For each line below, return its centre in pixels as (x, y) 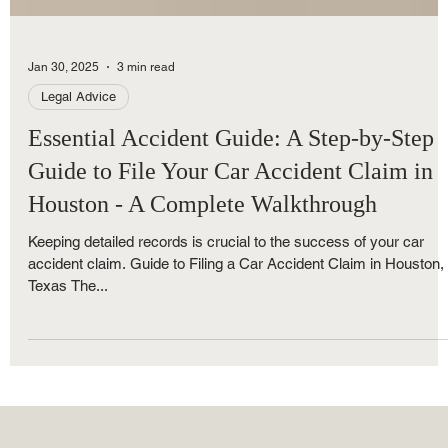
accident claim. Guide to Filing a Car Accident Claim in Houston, (236, 343)
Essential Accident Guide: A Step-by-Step (231, 217)
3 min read (146, 146)
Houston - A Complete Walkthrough (202, 283)
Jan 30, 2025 (63, 146)
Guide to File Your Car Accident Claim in (230, 250)
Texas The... (68, 365)
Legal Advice (78, 176)
